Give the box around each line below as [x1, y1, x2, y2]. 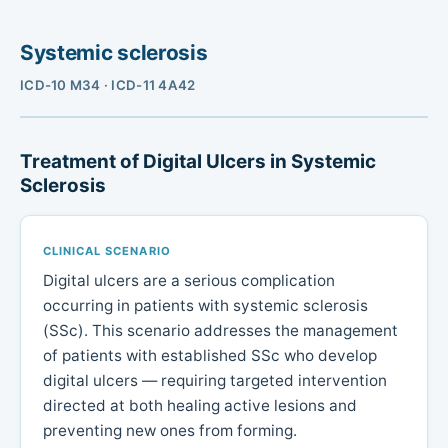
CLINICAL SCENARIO [43, 243, 171, 258]
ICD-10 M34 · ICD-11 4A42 [20, 76, 196, 93]
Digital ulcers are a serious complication [43, 271, 336, 291]
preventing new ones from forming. [43, 421, 298, 441]
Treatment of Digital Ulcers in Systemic [20, 149, 376, 173]
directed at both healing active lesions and [43, 396, 358, 416]
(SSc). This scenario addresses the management [43, 321, 399, 341]
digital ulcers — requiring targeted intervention [43, 371, 388, 391]
